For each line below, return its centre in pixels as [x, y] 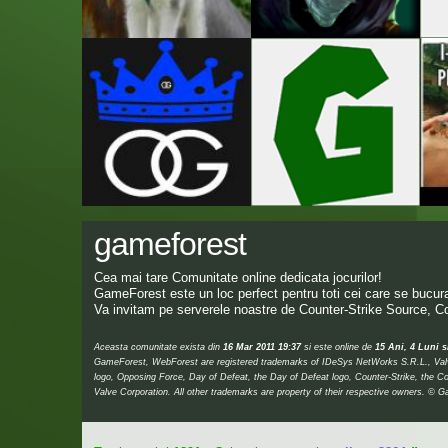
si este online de [338, 346]
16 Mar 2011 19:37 [262, 346]
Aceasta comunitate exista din [158, 346]
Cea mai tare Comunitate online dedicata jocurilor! [238, 277]
